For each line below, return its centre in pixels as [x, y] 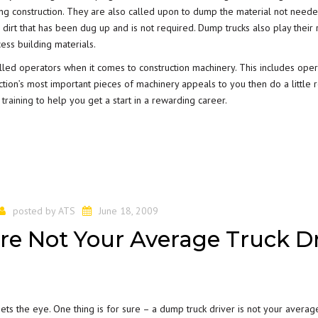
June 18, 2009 [128, 210]
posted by [35, 210]
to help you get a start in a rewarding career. [130, 100]
